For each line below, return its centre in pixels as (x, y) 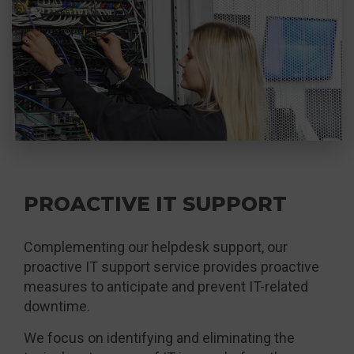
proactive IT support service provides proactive (171, 266)
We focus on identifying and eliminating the (159, 337)
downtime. (57, 306)
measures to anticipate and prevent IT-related (166, 286)
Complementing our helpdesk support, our (156, 247)
